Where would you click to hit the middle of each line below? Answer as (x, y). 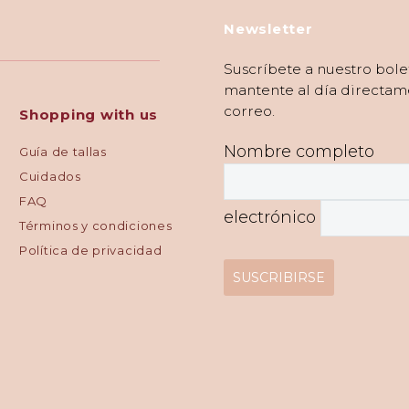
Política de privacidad (91, 250)
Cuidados (50, 176)
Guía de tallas (63, 151)
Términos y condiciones (96, 225)
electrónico (272, 217)
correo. (249, 111)
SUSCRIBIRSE (279, 277)
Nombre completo (299, 151)
